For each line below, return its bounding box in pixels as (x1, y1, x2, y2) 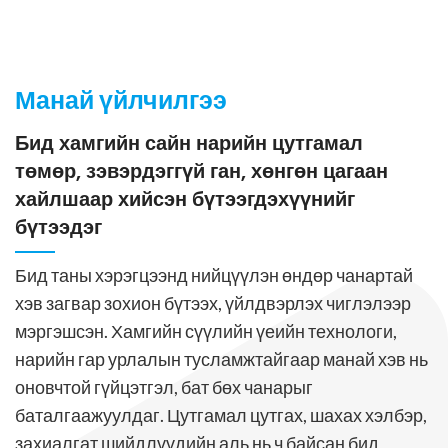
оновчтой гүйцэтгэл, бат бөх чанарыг (15, 376, 313, 398)
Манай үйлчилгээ (15, 84, 227, 114)
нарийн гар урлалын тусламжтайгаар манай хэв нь (15, 348, 428, 370)
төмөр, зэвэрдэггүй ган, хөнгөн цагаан (15, 157, 388, 185)
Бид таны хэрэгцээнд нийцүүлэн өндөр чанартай (15, 264, 413, 286)
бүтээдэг (15, 213, 102, 241)
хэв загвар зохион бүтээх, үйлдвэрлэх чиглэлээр (15, 292, 411, 314)
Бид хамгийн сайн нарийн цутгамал (15, 129, 363, 157)
